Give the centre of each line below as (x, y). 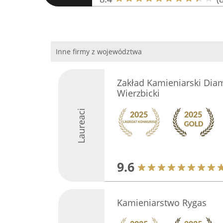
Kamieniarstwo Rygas (162, 203)
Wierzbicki (138, 93)
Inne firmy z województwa (99, 52)
